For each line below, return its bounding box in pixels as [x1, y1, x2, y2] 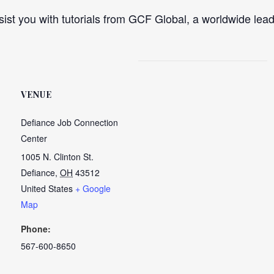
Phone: [21, 223, 51, 235]
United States [21, 182, 73, 194]
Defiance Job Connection [21, 116, 118, 128]
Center [21, 132, 47, 144]
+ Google [75, 182, 111, 194]
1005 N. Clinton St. [21, 150, 94, 163]
